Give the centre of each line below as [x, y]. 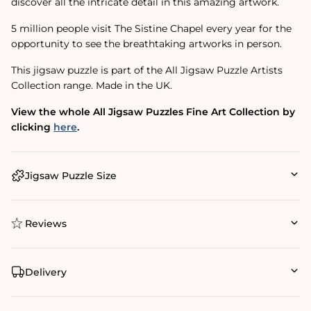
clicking [32, 127]
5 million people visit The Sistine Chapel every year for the [151, 28]
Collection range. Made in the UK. [92, 85]
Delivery [46, 272]
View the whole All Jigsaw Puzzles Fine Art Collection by [153, 111]
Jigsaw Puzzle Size [71, 175]
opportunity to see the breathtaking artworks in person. [146, 43]
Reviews [46, 224]
